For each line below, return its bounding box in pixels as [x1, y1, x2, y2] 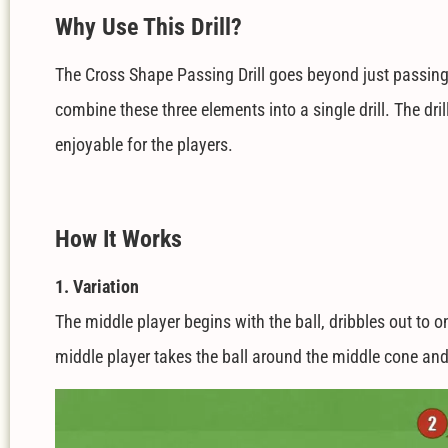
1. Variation [55, 276, 139, 298]
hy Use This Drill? [73, 12, 242, 41]
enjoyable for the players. [55, 133, 233, 155]
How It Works [55, 225, 182, 254]
